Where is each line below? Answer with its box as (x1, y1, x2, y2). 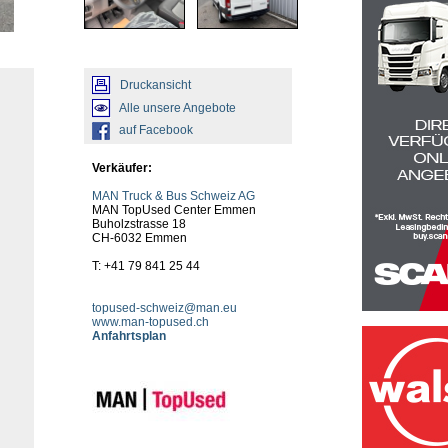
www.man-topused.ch (92, 315, 209, 329)
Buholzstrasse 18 (92, 217, 186, 231)
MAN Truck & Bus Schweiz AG (92, 189, 255, 203)
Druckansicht (120, 77, 191, 92)
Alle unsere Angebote (119, 100, 236, 115)
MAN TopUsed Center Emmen (92, 203, 256, 217)
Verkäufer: (92, 161, 152, 175)
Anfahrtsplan (92, 329, 166, 343)
